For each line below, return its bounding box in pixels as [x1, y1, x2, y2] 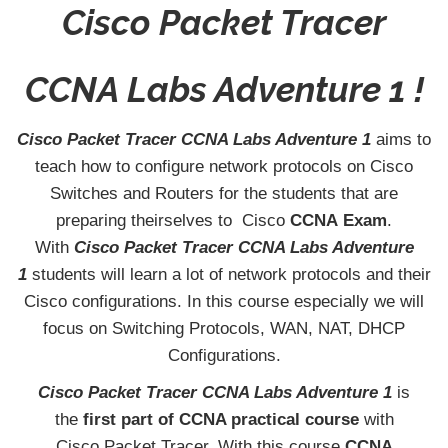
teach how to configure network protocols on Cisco [35, 157, 413, 176]
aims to [376, 130, 431, 149]
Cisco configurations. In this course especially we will [24, 292, 424, 311]
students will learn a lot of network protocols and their [26, 265, 431, 284]
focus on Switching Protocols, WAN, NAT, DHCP [43, 319, 405, 338]
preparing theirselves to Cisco [56, 211, 290, 230]
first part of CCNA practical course [82, 410, 359, 430]
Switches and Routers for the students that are [50, 184, 398, 203]
